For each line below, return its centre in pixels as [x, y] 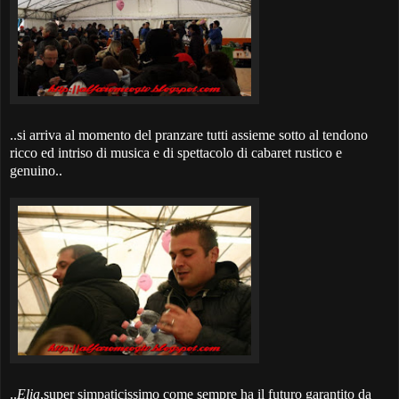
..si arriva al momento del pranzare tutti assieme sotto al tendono [189, 135]
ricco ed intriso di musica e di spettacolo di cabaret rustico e [176, 153]
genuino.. [36, 171]
